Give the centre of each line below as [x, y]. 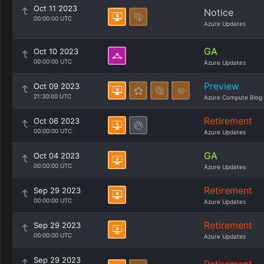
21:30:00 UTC [52, 96]
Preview [222, 86]
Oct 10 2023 [56, 51]
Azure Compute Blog [233, 97]
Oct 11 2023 [55, 8]
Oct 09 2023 [57, 86]
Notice [219, 12]
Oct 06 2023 [57, 121]
